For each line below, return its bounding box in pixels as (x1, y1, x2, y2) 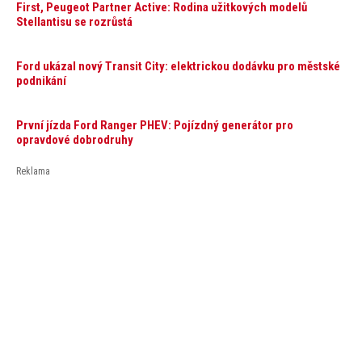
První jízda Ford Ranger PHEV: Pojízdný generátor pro (16, 118, 293, 133)
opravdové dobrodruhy (16, 133, 133, 148)
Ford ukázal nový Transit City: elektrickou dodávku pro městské (16, 58, 340, 74)
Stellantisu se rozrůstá (16, 14, 133, 29)
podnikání (16, 73, 66, 88)
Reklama (16, 166, 50, 178)
